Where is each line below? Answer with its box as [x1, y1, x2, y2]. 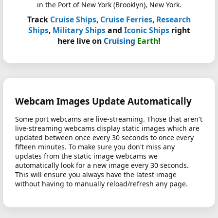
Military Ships [52, 25, 106, 36]
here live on [57, 36, 104, 47]
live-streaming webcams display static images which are [15, 124, 200, 133]
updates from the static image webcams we [15, 151, 158, 161]
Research [156, 14, 191, 25]
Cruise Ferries [100, 14, 152, 25]
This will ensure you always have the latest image [15, 170, 177, 180]
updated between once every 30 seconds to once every [15, 133, 194, 143]
